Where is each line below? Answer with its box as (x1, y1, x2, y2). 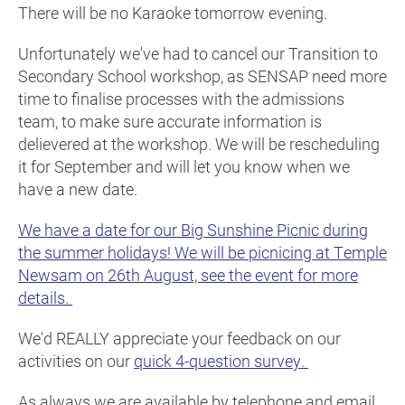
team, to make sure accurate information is (18, 110, 322, 133)
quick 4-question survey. (134, 350, 308, 372)
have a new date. (18, 178, 141, 201)
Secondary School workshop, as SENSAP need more (18, 65, 387, 88)
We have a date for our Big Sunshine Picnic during (18, 219, 368, 241)
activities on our (18, 350, 134, 372)
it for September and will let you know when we (18, 155, 350, 178)
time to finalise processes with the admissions (18, 88, 344, 110)
